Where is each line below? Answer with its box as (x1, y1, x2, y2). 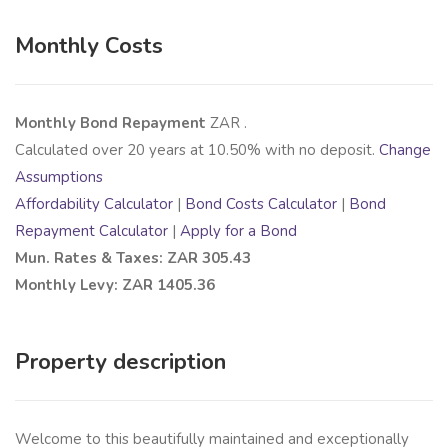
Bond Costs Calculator (185, 193, 337, 214)
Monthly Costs (15, 30, 163, 61)
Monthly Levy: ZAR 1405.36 (15, 274, 215, 295)
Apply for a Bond (180, 220, 297, 241)
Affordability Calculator (15, 193, 173, 214)
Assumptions (15, 166, 103, 187)
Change (379, 139, 431, 160)
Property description (15, 346, 226, 377)
